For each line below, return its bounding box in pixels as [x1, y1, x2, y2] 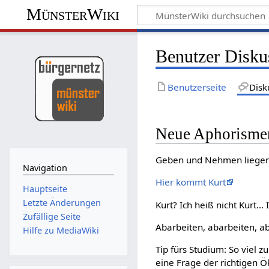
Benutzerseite [168, 80, 227, 93]
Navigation [22, 162, 67, 174]
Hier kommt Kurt [156, 176, 226, 189]
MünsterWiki [26, 5, 120, 24]
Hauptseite [22, 183, 67, 195]
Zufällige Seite [22, 211, 80, 223]
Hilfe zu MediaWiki [22, 225, 99, 237]
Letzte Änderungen [22, 196, 101, 208]
